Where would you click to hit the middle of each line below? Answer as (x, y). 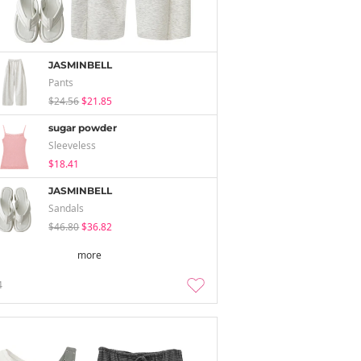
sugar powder (83, 128)
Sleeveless (73, 145)
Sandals (66, 208)
